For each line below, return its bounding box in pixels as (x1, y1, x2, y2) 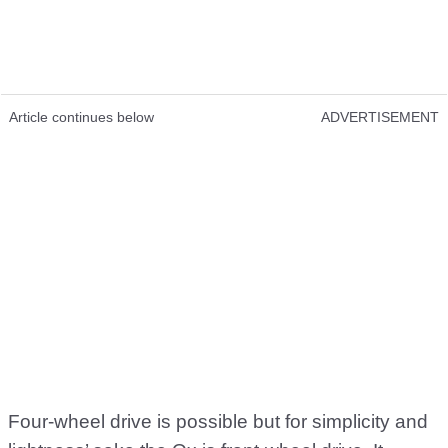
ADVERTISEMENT (321, 109, 439, 126)
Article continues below (9, 109, 154, 126)
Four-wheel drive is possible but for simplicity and (8, 411, 428, 433)
